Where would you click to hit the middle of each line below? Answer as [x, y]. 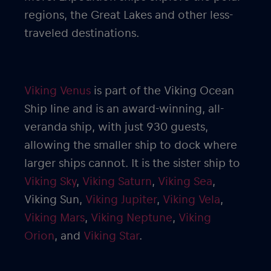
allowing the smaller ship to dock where [131, 145]
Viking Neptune [132, 217]
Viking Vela [191, 199]
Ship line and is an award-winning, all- [124, 109]
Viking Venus [57, 90]
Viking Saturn [117, 181]
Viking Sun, [55, 199]
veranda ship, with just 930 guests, [116, 127]
